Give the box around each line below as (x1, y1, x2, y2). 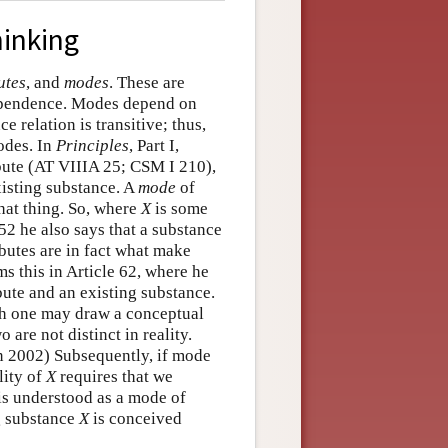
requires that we (56, 366, 173, 386)
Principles (56, 135, 129, 155)
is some (151, 198, 208, 218)
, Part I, (129, 135, 179, 155)
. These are (109, 72, 185, 92)
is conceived (89, 408, 182, 428)
